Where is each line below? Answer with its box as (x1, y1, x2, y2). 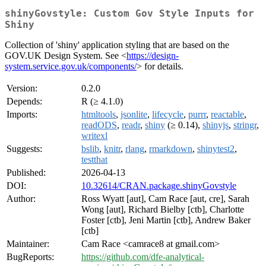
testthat (81, 154, 107, 165)
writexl (81, 131, 107, 141)
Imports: (7, 109, 37, 120)
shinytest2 (197, 144, 235, 154)
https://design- (126, 50, 179, 61)
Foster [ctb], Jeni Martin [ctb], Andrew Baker (81, 215, 251, 226)
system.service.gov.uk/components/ (5, 61, 137, 72)
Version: (7, 83, 37, 94)
